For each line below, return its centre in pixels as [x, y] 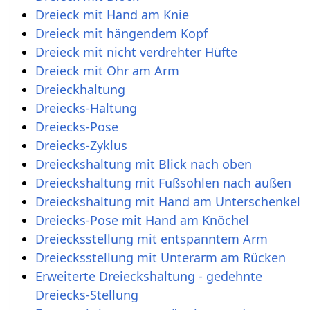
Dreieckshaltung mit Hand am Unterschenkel [167, 202]
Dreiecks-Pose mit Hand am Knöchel [142, 220]
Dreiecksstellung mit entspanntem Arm [151, 239]
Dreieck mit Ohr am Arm [107, 71]
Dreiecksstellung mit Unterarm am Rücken [160, 258]
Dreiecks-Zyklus [81, 146]
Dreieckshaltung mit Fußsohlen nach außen [163, 183]
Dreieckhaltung [80, 90]
